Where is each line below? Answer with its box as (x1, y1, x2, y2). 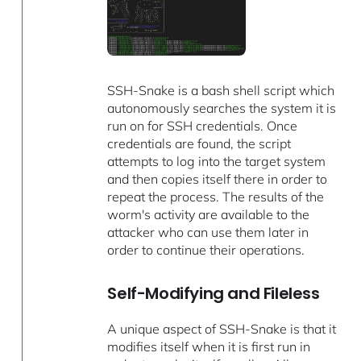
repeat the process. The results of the (107, 189, 325, 205)
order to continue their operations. (107, 242, 305, 259)
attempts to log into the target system (107, 153, 326, 170)
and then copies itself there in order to (107, 171, 328, 188)
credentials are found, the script (107, 135, 292, 152)
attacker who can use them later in (107, 224, 309, 241)
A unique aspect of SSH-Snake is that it (107, 321, 337, 338)
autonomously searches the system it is (107, 100, 337, 117)
